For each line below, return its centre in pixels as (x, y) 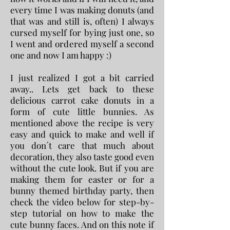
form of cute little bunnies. (74, 111)
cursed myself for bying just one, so (82, 32)
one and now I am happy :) (61, 55)
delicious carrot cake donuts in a (82, 100)
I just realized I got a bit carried (82, 78)
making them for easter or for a (82, 179)
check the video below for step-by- (82, 202)
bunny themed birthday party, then (82, 190)
